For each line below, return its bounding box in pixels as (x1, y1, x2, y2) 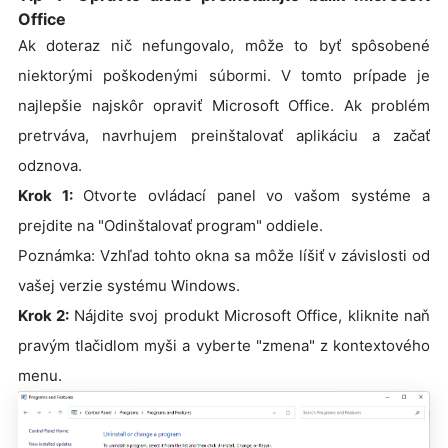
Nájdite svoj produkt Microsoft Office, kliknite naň (73, 306, 430, 326)
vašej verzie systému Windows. (18, 276, 240, 296)
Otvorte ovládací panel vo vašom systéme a (82, 186, 430, 206)
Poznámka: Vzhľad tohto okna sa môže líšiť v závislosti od (18, 246, 430, 266)
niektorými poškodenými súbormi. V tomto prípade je (18, 66, 430, 86)
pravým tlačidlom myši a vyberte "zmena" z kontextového (18, 336, 430, 356)
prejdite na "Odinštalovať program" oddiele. (18, 216, 323, 236)
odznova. (18, 156, 82, 176)
